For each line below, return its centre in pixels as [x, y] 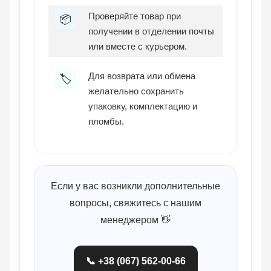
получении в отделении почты [151, 31]
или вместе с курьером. [138, 47]
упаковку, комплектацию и [143, 106]
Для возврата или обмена [142, 76]
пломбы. [106, 122]
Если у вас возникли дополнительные [135, 186]
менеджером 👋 [135, 220]
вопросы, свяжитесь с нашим [135, 203]
